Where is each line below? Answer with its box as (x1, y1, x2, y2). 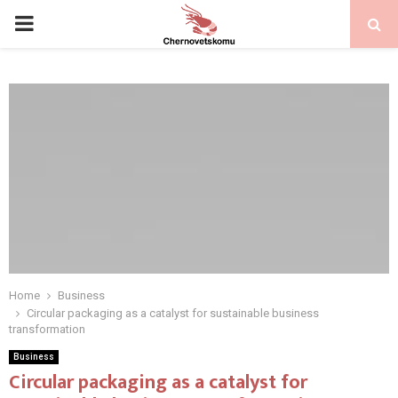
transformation (9, 322, 85, 336)
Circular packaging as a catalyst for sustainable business (27, 306, 319, 320)
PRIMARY (13, 11, 104, 36)
